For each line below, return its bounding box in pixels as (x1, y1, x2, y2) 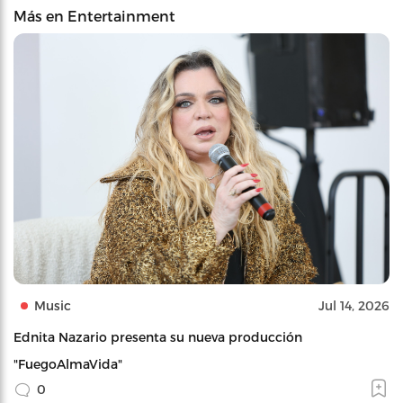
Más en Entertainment (13, 6, 175, 24)
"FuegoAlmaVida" (13, 355, 122, 372)
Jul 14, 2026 (318, 297, 390, 313)
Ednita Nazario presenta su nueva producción (13, 328, 302, 345)
